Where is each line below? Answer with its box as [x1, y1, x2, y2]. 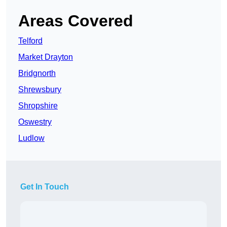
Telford [18, 36, 43, 46]
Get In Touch [20, 182, 69, 192]
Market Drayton [18, 53, 73, 62]
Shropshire [18, 101, 58, 110]
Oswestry [18, 118, 52, 127]
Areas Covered [18, 12, 133, 30]
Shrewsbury [18, 85, 61, 94]
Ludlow [18, 134, 45, 143]
